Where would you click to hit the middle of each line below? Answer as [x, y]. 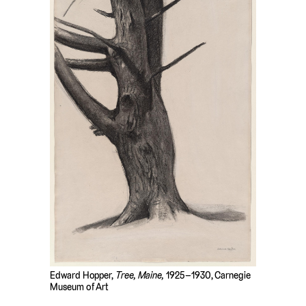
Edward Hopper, [83, 276]
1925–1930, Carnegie [208, 276]
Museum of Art [79, 287]
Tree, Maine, [141, 276]
